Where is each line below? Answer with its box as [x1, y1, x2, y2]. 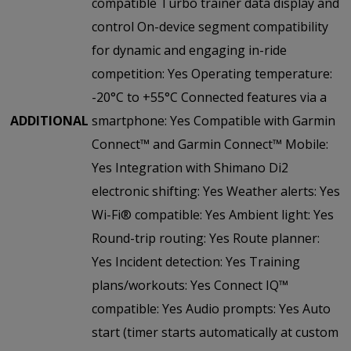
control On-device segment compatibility [92, 17, 328, 35]
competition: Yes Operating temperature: [92, 64, 332, 82]
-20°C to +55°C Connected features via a [92, 88, 327, 106]
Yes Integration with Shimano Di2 [92, 158, 288, 176]
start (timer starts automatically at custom [92, 323, 338, 341]
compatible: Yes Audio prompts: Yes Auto [92, 299, 331, 317]
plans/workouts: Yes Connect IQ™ [92, 276, 288, 294]
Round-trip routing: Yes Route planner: [92, 229, 320, 247]
